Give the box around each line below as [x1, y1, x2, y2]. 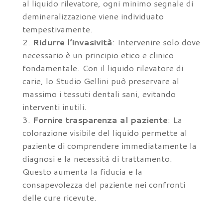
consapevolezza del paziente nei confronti [22, 178, 185, 190]
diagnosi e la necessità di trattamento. [22, 152, 172, 164]
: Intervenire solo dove [112, 36, 200, 48]
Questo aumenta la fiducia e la [22, 165, 142, 177]
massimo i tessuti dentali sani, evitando [22, 88, 176, 100]
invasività [72, 36, 112, 48]
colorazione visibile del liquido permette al [22, 126, 187, 138]
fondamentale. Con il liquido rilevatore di [22, 62, 183, 74]
